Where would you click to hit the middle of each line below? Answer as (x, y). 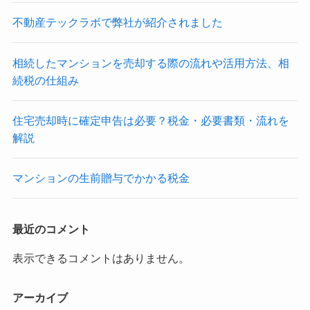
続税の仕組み (45, 80)
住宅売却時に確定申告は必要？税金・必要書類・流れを (151, 120)
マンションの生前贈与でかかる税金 (101, 178)
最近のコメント (51, 229)
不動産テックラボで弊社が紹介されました (117, 22)
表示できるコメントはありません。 (101, 258)
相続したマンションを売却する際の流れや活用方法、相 (151, 63)
